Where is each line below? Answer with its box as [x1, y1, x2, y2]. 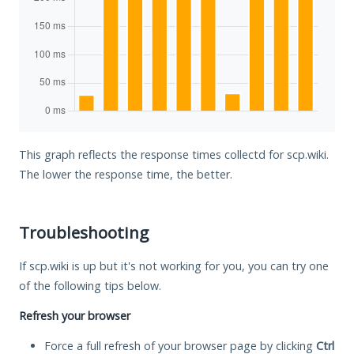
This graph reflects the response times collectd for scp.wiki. [19, 146, 329, 162]
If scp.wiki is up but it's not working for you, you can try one [19, 258, 329, 273]
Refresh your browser [19, 307, 130, 323]
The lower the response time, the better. [19, 166, 232, 182]
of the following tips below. [19, 277, 161, 293]
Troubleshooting [19, 220, 149, 243]
